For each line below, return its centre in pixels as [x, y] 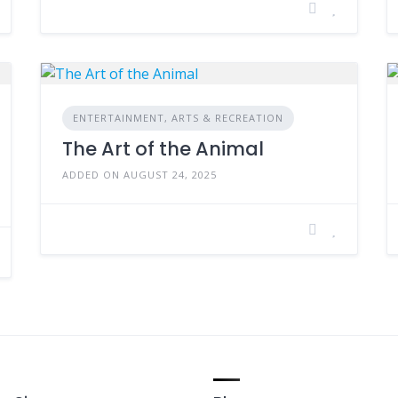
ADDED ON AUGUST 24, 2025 [139, 174]
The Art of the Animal [163, 148]
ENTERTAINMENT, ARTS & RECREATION [178, 117]
